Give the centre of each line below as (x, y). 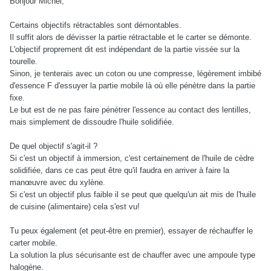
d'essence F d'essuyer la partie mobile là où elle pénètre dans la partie (132, 85)
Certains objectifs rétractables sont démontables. (96, 25)
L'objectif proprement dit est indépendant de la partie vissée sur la (125, 49)
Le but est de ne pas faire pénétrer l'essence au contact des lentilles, (130, 109)
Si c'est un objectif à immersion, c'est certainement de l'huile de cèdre (132, 158)
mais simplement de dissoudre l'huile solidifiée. (92, 122)
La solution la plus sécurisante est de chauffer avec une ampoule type (132, 255)
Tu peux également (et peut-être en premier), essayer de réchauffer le (131, 230)
